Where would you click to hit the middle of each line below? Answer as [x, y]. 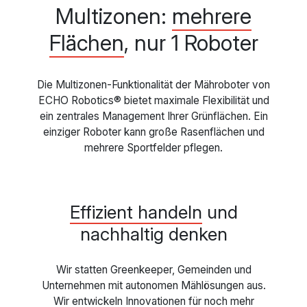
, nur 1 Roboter [191, 43]
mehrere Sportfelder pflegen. [153, 148]
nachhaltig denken [153, 234]
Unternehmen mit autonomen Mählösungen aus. [153, 286]
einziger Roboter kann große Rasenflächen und [153, 132]
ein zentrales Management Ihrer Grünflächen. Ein [153, 116]
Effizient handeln [136, 212]
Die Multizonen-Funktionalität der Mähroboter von [153, 85]
